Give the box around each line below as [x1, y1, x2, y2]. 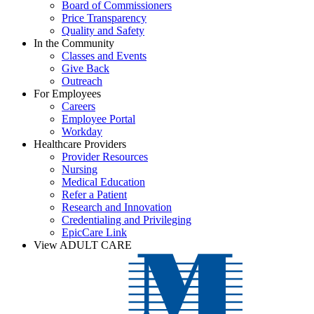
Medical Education [62, 175, 145, 188]
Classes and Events [62, 49, 146, 62]
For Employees [34, 87, 101, 100]
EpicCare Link [62, 226, 127, 238]
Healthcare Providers [34, 137, 126, 150]
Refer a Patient [62, 188, 127, 200]
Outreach [62, 74, 102, 87]
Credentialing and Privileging [62, 213, 191, 226]
